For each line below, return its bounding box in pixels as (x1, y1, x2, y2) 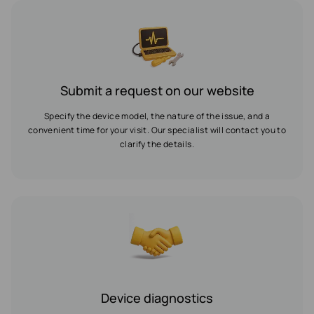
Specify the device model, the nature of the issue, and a (43, 110, 271, 122)
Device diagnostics (101, 289, 213, 306)
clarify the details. (119, 138, 194, 150)
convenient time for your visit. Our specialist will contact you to (27, 124, 287, 136)
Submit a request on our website (60, 82, 254, 99)
